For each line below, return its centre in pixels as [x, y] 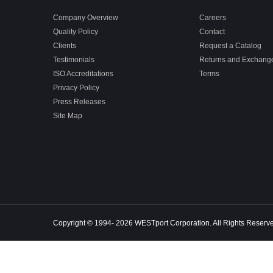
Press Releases [79, 101]
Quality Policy [76, 31]
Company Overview [86, 17]
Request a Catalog [230, 45]
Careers [213, 17]
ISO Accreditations [83, 73]
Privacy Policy [76, 87]
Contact [212, 31]
